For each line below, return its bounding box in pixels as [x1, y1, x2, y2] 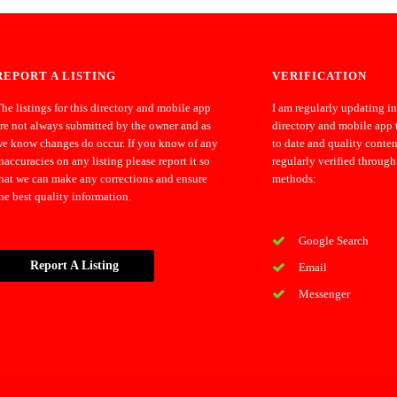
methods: [272, 171, 317, 185]
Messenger [299, 286, 351, 300]
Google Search [299, 233, 370, 247]
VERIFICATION [272, 68, 367, 82]
